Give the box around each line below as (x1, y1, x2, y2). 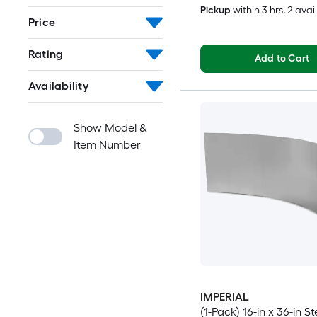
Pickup (200, 4, 231, 17)
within (232, 4, 260, 17)
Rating (28, 47, 64, 61)
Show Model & (74, 121, 147, 134)
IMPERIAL (200, 290, 249, 304)
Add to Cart (254, 52, 310, 65)
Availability (28, 79, 88, 93)
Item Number (74, 138, 141, 151)
